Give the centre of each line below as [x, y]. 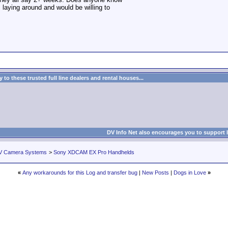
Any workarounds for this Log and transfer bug [80, 173]
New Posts [155, 173]
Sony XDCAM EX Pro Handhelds [94, 152]
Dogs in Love [190, 173]
